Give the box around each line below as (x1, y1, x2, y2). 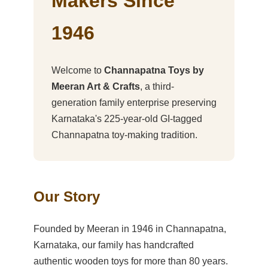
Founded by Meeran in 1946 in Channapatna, (33, 223, 226, 234)
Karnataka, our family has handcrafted (33, 239, 194, 250)
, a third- (140, 81, 174, 92)
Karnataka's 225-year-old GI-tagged (51, 113, 202, 124)
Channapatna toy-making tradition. (51, 129, 197, 140)
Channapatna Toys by (104, 65, 204, 75)
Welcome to (51, 65, 104, 75)
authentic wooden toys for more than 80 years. (33, 255, 228, 266)
